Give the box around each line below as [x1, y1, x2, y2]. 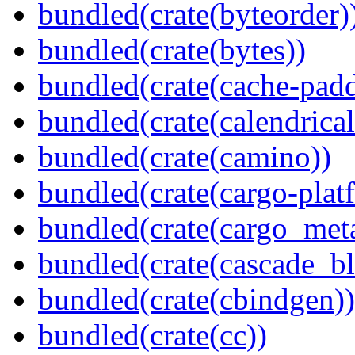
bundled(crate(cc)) [38, 318, 267, 353]
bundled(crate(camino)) [38, 139, 331, 174]
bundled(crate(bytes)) [38, 32, 306, 67]
